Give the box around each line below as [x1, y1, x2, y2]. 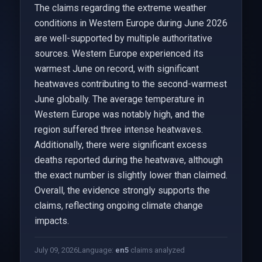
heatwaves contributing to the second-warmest [34, 78, 227, 89]
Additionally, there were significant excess [34, 139, 207, 150]
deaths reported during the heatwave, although [34, 154, 223, 166]
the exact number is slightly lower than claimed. [34, 170, 227, 181]
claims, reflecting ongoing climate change [34, 200, 203, 211]
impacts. [34, 215, 69, 226]
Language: [77, 246, 115, 254]
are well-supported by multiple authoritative [34, 33, 212, 44]
